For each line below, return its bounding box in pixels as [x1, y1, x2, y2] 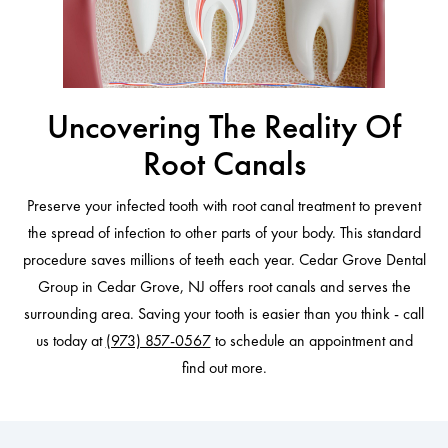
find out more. [181, 357, 267, 379]
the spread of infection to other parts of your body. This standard [27, 222, 421, 244]
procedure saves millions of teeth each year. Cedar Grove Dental [22, 249, 426, 271]
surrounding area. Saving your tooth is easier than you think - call [24, 303, 424, 325]
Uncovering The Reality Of [47, 105, 401, 149]
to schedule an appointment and [210, 330, 413, 352]
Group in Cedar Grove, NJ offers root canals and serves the [37, 276, 411, 298]
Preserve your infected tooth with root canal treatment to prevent [27, 195, 421, 217]
